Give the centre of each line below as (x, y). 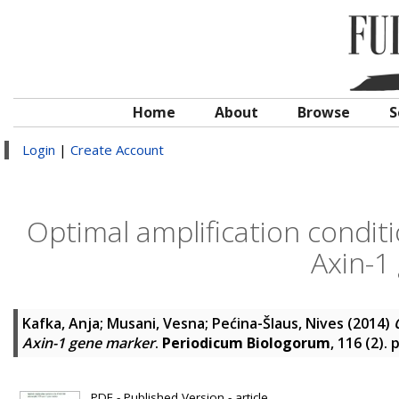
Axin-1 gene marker (89, 343)
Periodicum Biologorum (246, 343)
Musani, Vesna (156, 323)
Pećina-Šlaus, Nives (278, 323)
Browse (324, 112)
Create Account (117, 150)
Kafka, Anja (61, 323)
